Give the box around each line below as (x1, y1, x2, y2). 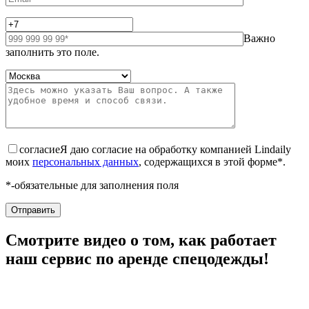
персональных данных (32, 156, 139, 168)
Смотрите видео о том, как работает (6, 231, 277, 250)
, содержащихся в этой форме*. (139, 156, 286, 168)
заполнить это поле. (6, 46, 99, 59)
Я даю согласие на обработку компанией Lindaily (60, 143, 291, 156)
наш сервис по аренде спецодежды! (6, 250, 269, 268)
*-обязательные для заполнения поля (6, 179, 179, 192)
